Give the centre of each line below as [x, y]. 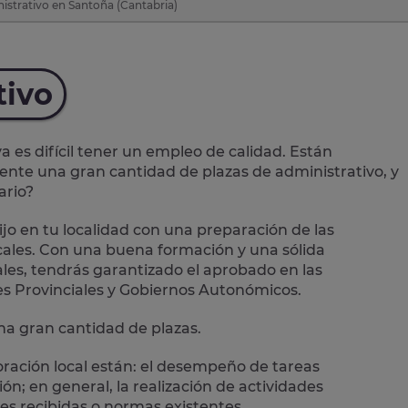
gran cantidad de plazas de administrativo [227, 171]
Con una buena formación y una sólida [180, 250]
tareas [296, 366]
